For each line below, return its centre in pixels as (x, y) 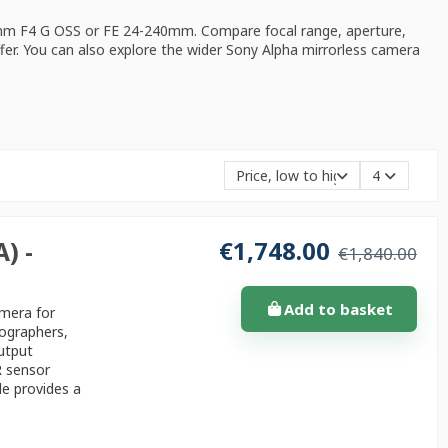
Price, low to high (292, 176)
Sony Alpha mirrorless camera (322, 50)
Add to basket (338, 308)
